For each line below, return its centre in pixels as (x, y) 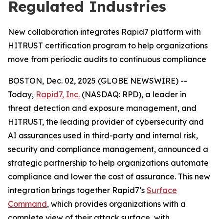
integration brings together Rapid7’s (77, 190)
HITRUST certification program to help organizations (108, 45)
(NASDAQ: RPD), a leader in (133, 94)
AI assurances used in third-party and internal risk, (103, 135)
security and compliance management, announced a (108, 149)
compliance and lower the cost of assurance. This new (109, 176)
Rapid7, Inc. (58, 94)
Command (27, 204)
